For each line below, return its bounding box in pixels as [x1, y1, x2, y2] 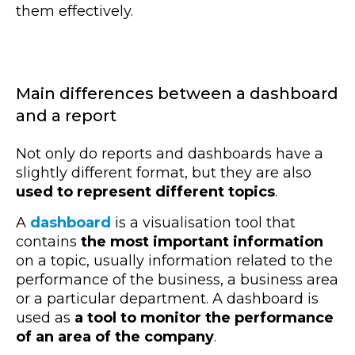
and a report [16, 105, 116, 125]
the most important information [81, 232, 323, 250]
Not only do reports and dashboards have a [16, 144, 323, 162]
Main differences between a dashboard [16, 83, 338, 103]
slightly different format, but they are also [16, 163, 311, 181]
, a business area [220, 270, 338, 288]
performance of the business [16, 270, 220, 288]
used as [16, 308, 74, 326]
